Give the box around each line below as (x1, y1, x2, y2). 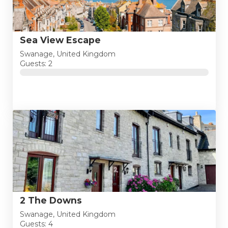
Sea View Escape (19, 35, 101, 46)
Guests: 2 (19, 59, 52, 68)
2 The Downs (19, 195, 82, 206)
